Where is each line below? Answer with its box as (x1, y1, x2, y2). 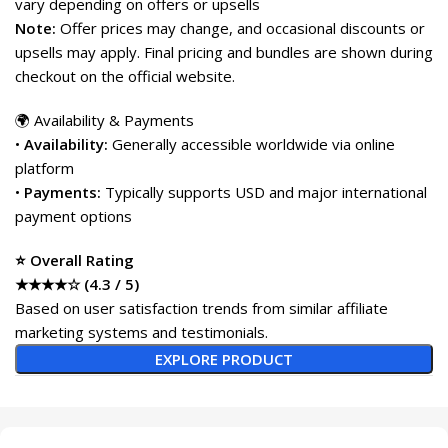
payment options (15, 205, 132, 226)
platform (15, 157, 74, 178)
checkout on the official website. (15, 65, 235, 86)
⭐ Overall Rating (15, 249, 134, 270)
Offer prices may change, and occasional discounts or (56, 17, 425, 38)
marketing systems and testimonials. (15, 321, 268, 342)
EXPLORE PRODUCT (154, 348, 293, 369)
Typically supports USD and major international (101, 181, 427, 202)
